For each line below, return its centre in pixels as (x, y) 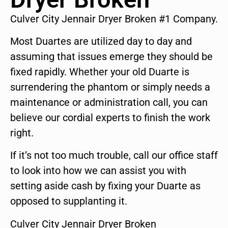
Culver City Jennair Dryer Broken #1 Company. (114, 19)
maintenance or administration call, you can (109, 103)
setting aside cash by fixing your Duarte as (105, 186)
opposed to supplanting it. (69, 201)
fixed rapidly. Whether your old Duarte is (100, 72)
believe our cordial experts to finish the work (110, 118)
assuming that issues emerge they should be (111, 57)
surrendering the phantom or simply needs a (110, 87)
